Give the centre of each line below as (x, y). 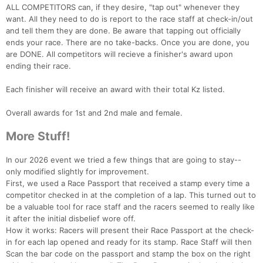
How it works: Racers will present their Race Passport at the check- (130, 230)
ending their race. (38, 66)
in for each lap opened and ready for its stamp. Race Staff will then (129, 242)
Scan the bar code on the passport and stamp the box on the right (128, 254)
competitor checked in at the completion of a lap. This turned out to (131, 195)
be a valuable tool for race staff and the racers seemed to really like (130, 207)
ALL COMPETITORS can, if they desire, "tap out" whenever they (123, 7)
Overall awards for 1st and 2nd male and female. (94, 113)
